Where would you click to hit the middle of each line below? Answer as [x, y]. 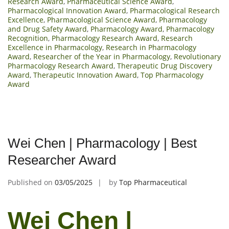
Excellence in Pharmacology [55, 47]
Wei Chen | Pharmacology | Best [102, 143]
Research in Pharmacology [151, 47]
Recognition [28, 38]
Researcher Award [62, 160]
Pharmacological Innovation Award [67, 10]
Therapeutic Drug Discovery [165, 65]
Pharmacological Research [175, 10]
